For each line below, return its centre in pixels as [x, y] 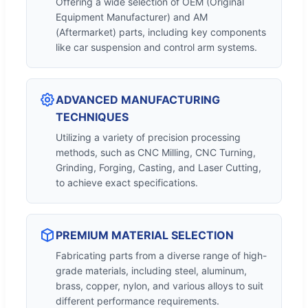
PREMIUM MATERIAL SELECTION [145, 235]
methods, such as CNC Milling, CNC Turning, [156, 152]
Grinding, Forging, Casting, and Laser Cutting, [158, 167]
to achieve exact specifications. [127, 182]
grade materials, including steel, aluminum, [151, 270]
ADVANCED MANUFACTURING [138, 99]
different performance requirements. [137, 300]
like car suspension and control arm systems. [156, 47]
